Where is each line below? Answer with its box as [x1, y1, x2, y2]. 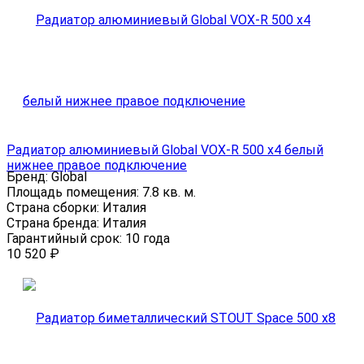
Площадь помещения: [6, 184, 142, 200]
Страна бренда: [6, 214, 102, 231]
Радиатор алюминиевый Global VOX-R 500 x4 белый [6, 141, 323, 158]
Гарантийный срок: [6, 230, 125, 246]
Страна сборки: [6, 199, 102, 215]
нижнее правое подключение [6, 157, 187, 173]
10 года [125, 230, 170, 246]
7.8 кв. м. [142, 184, 196, 200]
